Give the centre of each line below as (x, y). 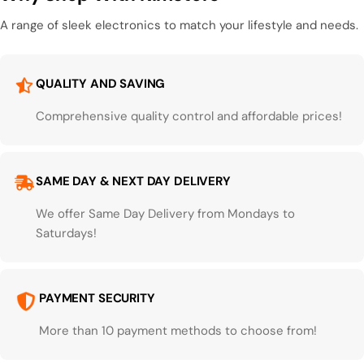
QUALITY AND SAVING (101, 84)
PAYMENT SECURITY (97, 298)
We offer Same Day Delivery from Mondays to (165, 214)
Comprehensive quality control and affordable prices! (189, 116)
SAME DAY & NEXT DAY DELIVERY (133, 181)
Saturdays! (66, 233)
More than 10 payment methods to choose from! (178, 331)
